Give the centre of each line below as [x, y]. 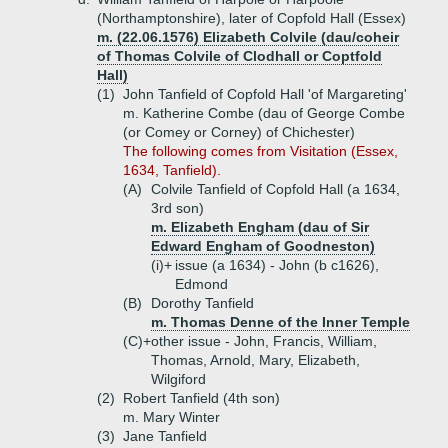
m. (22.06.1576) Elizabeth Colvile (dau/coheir [248, 37]
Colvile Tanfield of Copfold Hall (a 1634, [275, 189]
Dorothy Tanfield [202, 303]
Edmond [201, 284]
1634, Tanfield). [172, 170]
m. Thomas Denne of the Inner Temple [280, 322]
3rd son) [177, 208]
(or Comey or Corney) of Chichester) [239, 132]
